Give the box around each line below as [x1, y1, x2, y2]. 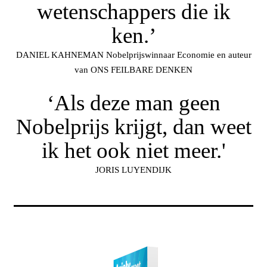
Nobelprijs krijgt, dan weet [15, 114, 252, 139]
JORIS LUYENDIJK [95, 165, 172, 175]
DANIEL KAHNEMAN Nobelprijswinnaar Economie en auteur [15, 50, 252, 60]
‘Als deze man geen [46, 91, 221, 116]
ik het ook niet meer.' [41, 138, 226, 163]
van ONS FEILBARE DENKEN [74, 65, 193, 75]
